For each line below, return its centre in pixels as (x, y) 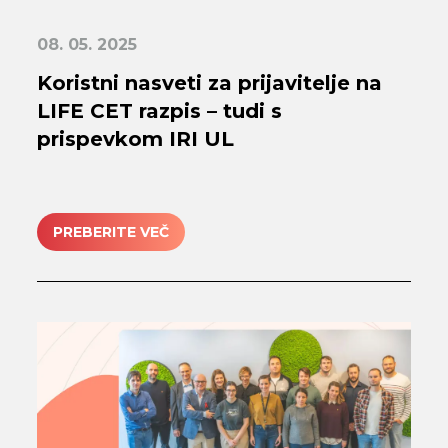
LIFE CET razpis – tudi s (160, 111)
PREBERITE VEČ (111, 231)
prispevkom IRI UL (136, 139)
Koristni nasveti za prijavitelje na (210, 83)
